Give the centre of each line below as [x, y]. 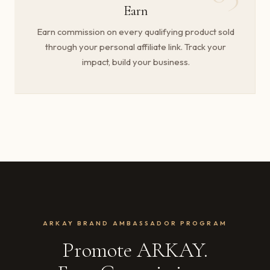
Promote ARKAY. [135, 250]
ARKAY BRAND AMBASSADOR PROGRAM [135, 224]
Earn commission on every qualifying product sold [136, 32]
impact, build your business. [136, 62]
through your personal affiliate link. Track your [136, 47]
